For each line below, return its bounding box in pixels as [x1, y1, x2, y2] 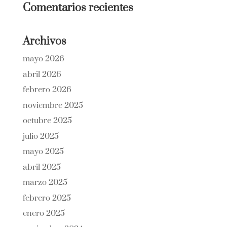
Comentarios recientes [22, 1, 133, 15]
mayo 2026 [22, 54, 64, 64]
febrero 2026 [22, 85, 71, 95]
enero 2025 [22, 208, 65, 218]
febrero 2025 [22, 193, 71, 203]
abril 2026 [22, 69, 61, 80]
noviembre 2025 [22, 100, 83, 110]
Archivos [22, 34, 66, 48]
